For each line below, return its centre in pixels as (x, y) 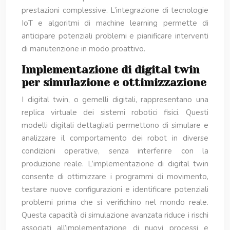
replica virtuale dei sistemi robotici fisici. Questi (115, 112)
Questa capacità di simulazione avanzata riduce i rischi (115, 215)
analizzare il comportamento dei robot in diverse (115, 138)
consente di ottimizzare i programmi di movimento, (115, 177)
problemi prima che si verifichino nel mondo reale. (115, 202)
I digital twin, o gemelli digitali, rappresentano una (115, 100)
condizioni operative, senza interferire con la (115, 151)
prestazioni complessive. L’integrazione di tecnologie (115, 10)
